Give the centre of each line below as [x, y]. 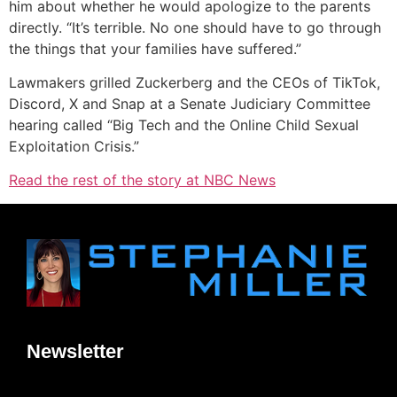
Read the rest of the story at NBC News [142, 180]
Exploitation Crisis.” [76, 147]
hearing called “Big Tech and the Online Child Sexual [184, 125]
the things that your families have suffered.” [155, 48]
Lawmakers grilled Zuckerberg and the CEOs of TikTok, [195, 83]
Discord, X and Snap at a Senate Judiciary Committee [190, 104]
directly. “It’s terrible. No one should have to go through [195, 27]
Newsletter [75, 352]
